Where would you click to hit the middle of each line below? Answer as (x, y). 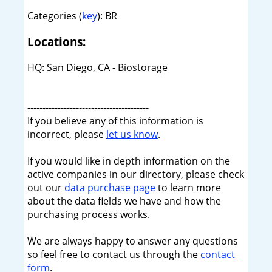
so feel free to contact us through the (114, 254)
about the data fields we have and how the (124, 201)
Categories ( (54, 16)
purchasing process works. (88, 214)
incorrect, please (66, 134)
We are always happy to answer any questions (132, 241)
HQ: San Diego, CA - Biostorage (97, 67)
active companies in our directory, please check (135, 174)
